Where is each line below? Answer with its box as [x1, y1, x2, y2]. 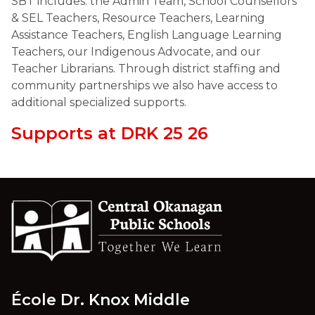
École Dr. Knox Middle [11, 290, 190, 309]
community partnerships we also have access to [11, 79, 278, 92]
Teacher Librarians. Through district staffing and [11, 62, 281, 75]
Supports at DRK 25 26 [11, 123, 208, 143]
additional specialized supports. [11, 96, 189, 109]
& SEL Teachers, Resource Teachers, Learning [11, 11, 265, 25]
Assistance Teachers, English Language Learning [11, 28, 282, 41]
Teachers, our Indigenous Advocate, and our [11, 45, 261, 58]
